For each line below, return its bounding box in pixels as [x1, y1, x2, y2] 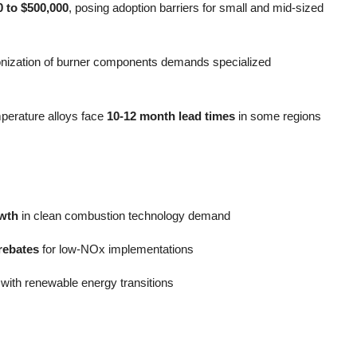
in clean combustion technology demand [18, 209, 230, 222]
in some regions [235, 109, 321, 123]
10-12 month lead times [107, 109, 235, 123]
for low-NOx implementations [39, 242, 194, 256]
